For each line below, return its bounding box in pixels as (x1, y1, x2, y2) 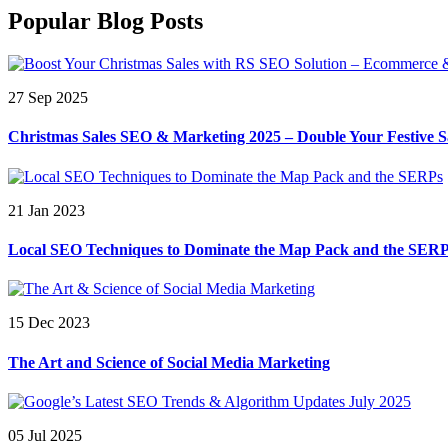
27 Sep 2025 (8, 89, 88, 107)
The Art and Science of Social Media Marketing (8, 353, 330, 371)
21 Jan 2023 (8, 201, 85, 219)
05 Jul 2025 (8, 426, 82, 444)
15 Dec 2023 (8, 314, 90, 332)
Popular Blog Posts (8, 8, 203, 35)
